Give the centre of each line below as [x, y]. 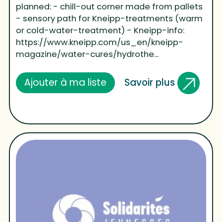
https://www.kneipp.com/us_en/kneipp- [100, 42]
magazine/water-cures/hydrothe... [87, 54]
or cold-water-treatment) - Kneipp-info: [100, 30]
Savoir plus [151, 82]
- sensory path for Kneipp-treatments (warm [110, 18]
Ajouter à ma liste [66, 83]
